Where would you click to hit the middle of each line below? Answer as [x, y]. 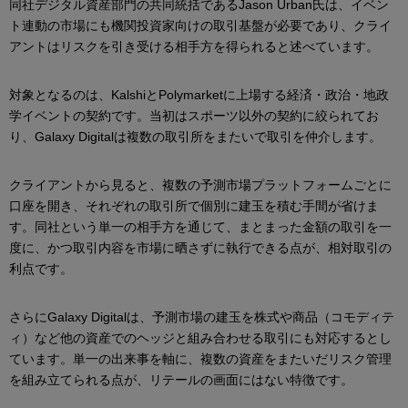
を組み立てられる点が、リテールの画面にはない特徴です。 [181, 380]
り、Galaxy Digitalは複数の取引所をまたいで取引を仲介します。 [195, 137]
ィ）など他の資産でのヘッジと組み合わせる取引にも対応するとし [200, 338]
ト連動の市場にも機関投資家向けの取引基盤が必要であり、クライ [200, 26]
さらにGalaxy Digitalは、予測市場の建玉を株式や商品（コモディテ [202, 317]
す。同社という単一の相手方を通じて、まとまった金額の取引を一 [200, 227]
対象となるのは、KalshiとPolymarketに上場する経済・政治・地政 [199, 95]
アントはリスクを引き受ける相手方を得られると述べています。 [194, 47]
